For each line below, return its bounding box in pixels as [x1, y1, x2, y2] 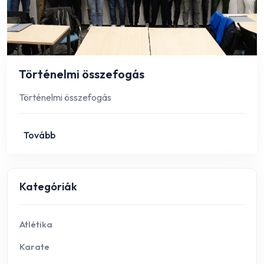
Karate [19, 240, 49, 252]
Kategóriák [19, 179, 77, 193]
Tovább [24, 128, 55, 141]
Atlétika [19, 218, 52, 230]
